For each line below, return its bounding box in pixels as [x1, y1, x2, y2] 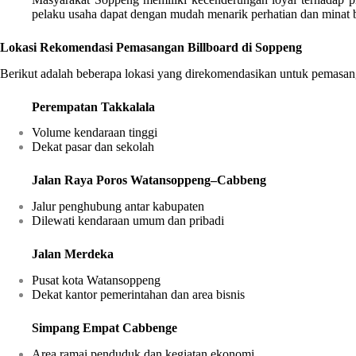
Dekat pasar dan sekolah [32, 140, 154, 154]
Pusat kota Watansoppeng [32, 273, 161, 287]
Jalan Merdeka [32, 247, 114, 261]
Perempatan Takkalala [32, 99, 155, 114]
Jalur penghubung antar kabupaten [32, 199, 204, 214]
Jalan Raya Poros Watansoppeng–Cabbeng [32, 173, 266, 188]
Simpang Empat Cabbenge [32, 321, 177, 335]
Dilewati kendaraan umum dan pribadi [32, 214, 224, 228]
